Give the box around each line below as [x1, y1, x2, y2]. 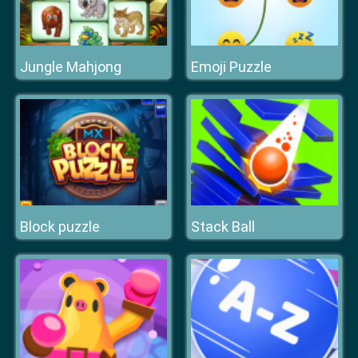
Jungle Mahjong [20, 58, 121, 75]
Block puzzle [20, 218, 100, 235]
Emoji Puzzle [191, 58, 272, 75]
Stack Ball [191, 218, 255, 235]
